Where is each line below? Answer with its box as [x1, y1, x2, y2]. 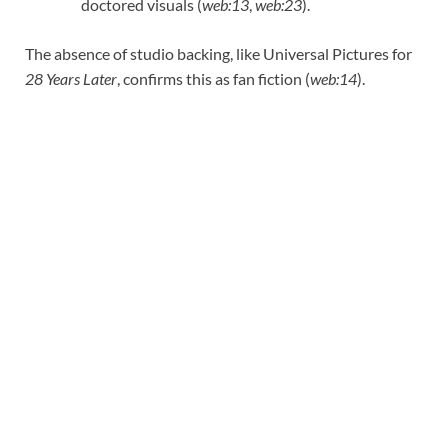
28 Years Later [25, 68, 117, 88]
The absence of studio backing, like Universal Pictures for [25, 43, 412, 63]
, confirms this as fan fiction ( [117, 68, 310, 88]
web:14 [310, 68, 357, 88]
